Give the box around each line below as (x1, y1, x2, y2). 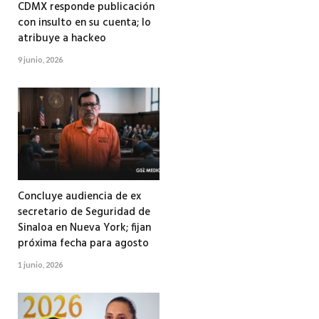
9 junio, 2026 (18, 55, 63, 65)
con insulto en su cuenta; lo (18, 14, 151, 32)
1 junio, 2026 (18, 260, 63, 270)
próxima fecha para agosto (18, 235, 149, 253)
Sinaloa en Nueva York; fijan (18, 219, 151, 237)
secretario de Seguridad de (18, 204, 150, 221)
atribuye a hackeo (18, 30, 106, 48)
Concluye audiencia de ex (18, 188, 141, 206)
